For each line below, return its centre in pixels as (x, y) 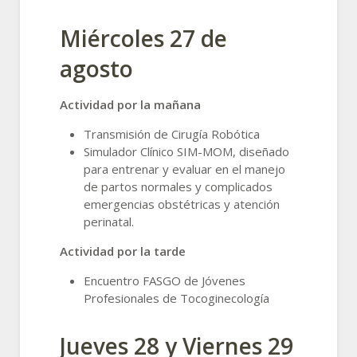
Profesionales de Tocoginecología (177, 298)
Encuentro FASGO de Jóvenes (165, 280)
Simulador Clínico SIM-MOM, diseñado (186, 151)
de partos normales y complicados (178, 186)
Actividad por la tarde (123, 251)
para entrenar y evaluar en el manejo (184, 169)
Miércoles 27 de (143, 38)
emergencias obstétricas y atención (182, 204)
